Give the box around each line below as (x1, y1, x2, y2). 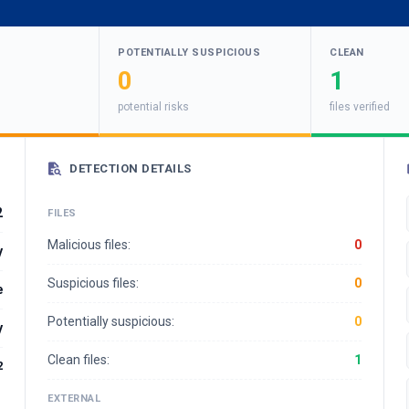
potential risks (118, 100, 189, 113)
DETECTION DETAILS (69, 162, 192, 175)
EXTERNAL (47, 393, 100, 404)
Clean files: (47, 352, 110, 367)
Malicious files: (47, 237, 131, 252)
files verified (330, 100, 390, 113)
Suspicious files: (47, 276, 139, 290)
